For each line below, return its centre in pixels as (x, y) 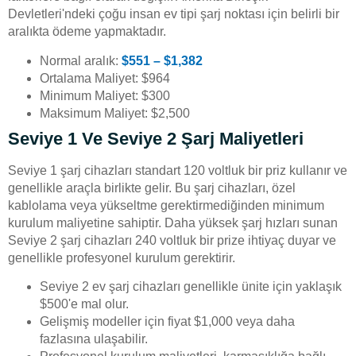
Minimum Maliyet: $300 (105, 95)
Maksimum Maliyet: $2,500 (115, 113)
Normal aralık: (81, 60)
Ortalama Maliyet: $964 (105, 78)
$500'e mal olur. (84, 304)
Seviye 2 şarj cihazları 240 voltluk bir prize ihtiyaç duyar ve (172, 240)
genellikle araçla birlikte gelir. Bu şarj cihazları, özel (152, 188)
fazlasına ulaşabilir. (94, 339)
